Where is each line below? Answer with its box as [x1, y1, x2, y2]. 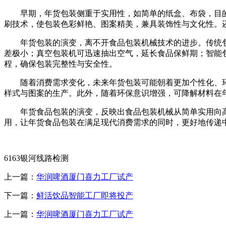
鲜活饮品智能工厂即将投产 [36, 191, 133, 200]
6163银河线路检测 [4, 154, 69, 163]
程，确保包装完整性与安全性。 [4, 60, 117, 69]
